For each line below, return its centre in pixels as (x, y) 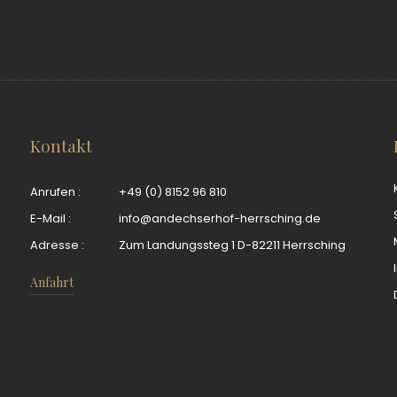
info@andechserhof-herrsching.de (220, 218)
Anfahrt (52, 282)
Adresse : (58, 245)
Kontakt (62, 145)
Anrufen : (56, 192)
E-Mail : (51, 218)
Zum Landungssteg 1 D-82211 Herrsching (233, 245)
